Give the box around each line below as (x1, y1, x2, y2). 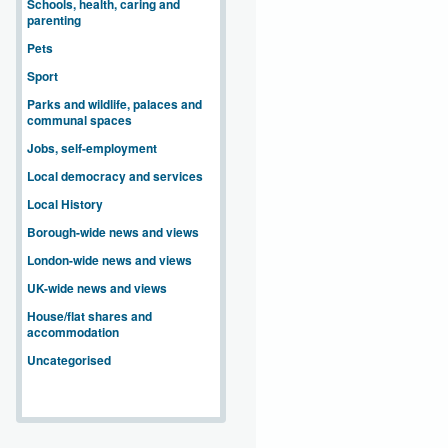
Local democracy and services (27, 167, 203, 185)
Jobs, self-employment (27, 139, 157, 157)
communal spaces (27, 111, 132, 129)
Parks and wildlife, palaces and (27, 95, 202, 113)
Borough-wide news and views (27, 223, 199, 241)
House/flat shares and (27, 307, 152, 325)
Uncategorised (27, 351, 111, 369)
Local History (27, 195, 103, 213)
